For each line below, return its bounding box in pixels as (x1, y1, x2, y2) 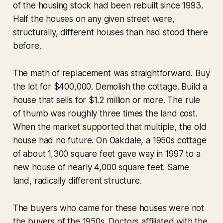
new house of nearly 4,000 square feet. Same (12, 162, 189, 173)
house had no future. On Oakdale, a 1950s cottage (12, 135, 207, 146)
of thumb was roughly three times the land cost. (12, 109, 198, 119)
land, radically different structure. (12, 176, 142, 186)
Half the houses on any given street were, (12, 14, 175, 24)
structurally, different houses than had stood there (12, 27, 209, 38)
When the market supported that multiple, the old (12, 122, 207, 132)
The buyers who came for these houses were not (12, 203, 205, 214)
